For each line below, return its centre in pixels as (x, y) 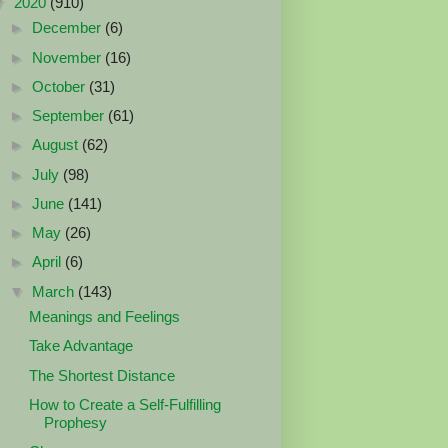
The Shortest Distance (101, 375)
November (68, 57)
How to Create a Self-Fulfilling (124, 404)
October (60, 86)
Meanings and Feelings (104, 316)
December (68, 28)
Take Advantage (80, 346)
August (57, 145)
